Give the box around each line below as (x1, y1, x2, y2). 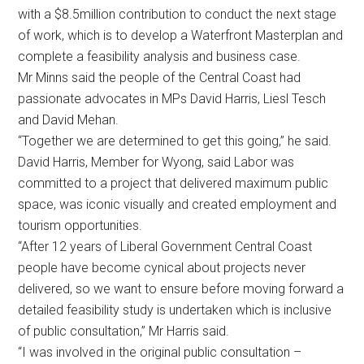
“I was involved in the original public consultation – (18, 344, 302, 361)
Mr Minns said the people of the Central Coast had (18, 70, 301, 86)
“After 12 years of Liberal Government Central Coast (18, 239, 313, 255)
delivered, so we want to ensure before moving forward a (18, 281, 344, 297)
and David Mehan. (18, 112, 119, 128)
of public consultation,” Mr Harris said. (18, 323, 230, 340)
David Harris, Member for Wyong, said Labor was (18, 154, 295, 171)
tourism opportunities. (18, 218, 143, 234)
